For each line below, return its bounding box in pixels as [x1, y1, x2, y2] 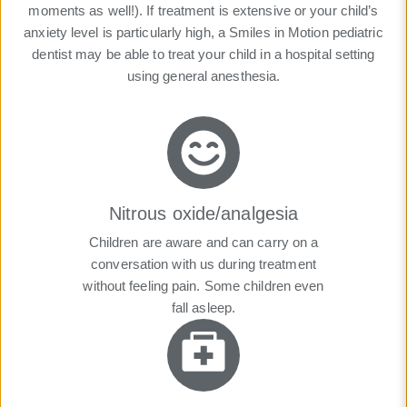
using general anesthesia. [126, 68, 281, 84]
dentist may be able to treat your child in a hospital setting [32, 46, 375, 63]
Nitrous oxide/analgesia [108, 203, 299, 224]
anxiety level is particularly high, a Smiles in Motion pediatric [24, 25, 383, 41]
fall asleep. [171, 300, 236, 316]
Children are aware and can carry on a [88, 234, 319, 251]
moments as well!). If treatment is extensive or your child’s [28, 3, 379, 19]
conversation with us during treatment [91, 256, 316, 273]
